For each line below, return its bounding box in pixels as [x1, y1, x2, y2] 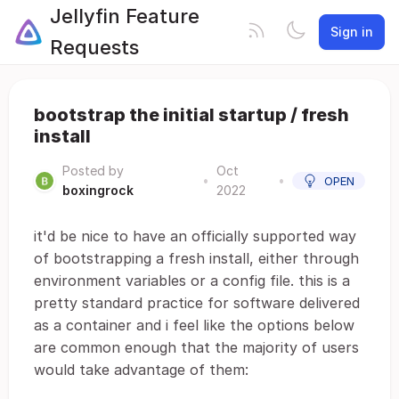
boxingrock [62, 183, 134, 198]
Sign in [330, 24, 373, 39]
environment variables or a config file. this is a [34, 272, 350, 289]
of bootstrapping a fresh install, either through [34, 249, 359, 267]
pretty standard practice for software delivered [34, 294, 360, 312]
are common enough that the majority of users [34, 338, 359, 356]
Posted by [62, 163, 124, 178]
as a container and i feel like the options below [34, 316, 354, 334]
